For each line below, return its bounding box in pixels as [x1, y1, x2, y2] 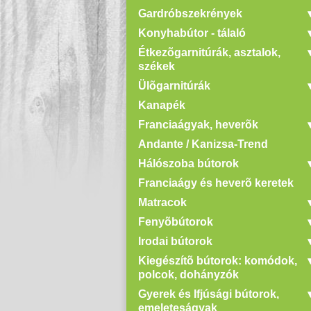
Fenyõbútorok [138, 215, 213, 228]
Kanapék [138, 99, 185, 111]
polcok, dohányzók [138, 268, 239, 280]
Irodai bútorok [138, 235, 212, 247]
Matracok [138, 196, 187, 208]
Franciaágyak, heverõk [138, 118, 258, 131]
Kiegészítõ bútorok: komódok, [138, 254, 297, 267]
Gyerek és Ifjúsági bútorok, [138, 287, 279, 300]
